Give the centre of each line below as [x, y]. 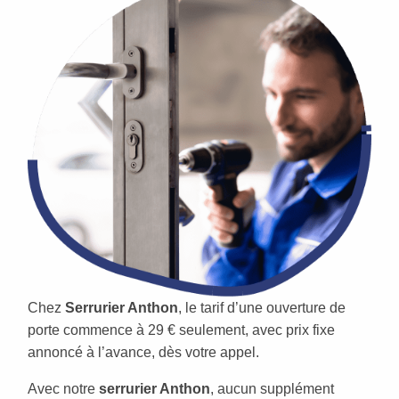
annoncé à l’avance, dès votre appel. [143, 352]
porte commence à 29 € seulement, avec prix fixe [181, 330]
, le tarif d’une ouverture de [262, 307]
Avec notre [63, 388]
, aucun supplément [272, 388]
